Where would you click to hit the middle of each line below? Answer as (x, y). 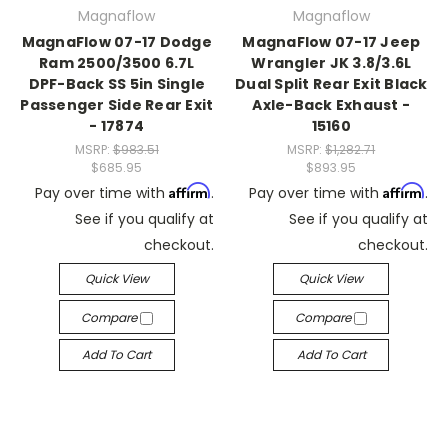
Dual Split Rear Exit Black (331, 84)
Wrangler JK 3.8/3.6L (331, 63)
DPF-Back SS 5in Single (116, 84)
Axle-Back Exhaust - (331, 105)
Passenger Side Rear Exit (117, 105)
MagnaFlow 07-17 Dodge (116, 42)
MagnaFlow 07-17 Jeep (331, 42)
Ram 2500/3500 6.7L (117, 63)
